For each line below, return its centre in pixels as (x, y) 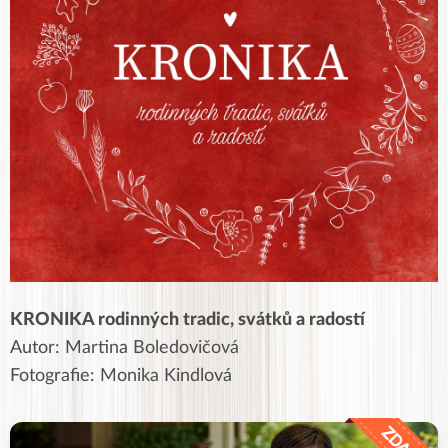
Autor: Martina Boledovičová (124, 347)
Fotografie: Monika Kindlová (121, 375)
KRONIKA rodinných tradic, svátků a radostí (187, 319)
